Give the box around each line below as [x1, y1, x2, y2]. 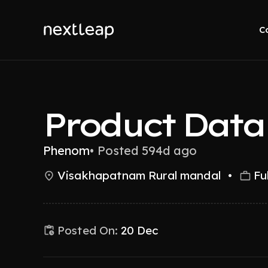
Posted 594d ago [98, 143, 197, 158]
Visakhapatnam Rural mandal [57, 168, 221, 182]
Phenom [43, 143, 90, 158]
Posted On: [57, 223, 118, 237]
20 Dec [120, 223, 159, 237]
